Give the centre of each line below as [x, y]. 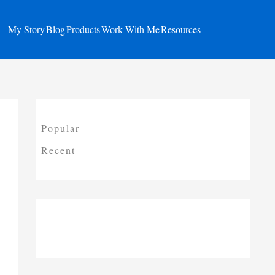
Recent [58, 150]
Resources [180, 29]
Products [83, 29]
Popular [60, 128]
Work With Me [130, 29]
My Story [26, 29]
